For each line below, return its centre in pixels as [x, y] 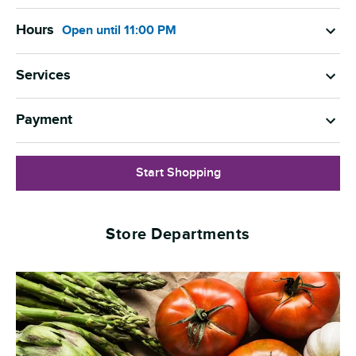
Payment [44, 120]
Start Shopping [178, 172]
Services [43, 75]
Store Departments [178, 234]
